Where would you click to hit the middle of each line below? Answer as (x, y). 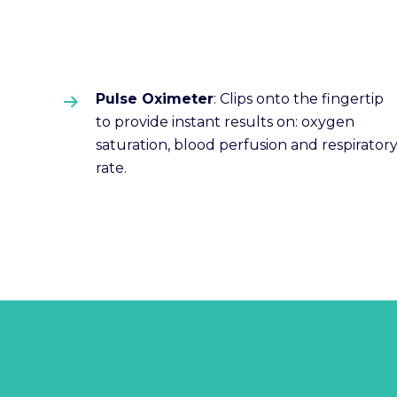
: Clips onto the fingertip (299, 99)
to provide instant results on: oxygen (225, 122)
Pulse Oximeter (155, 99)
